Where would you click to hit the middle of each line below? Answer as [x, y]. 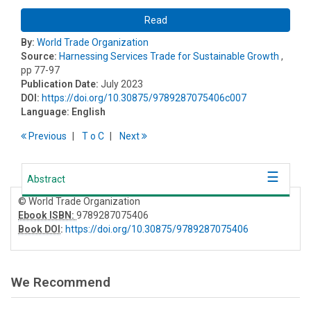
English [89, 111]
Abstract [46, 179]
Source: [39, 56]
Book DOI [39, 229]
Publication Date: [60, 84]
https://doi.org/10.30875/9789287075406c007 [144, 98]
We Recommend [61, 282]
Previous [47, 136]
